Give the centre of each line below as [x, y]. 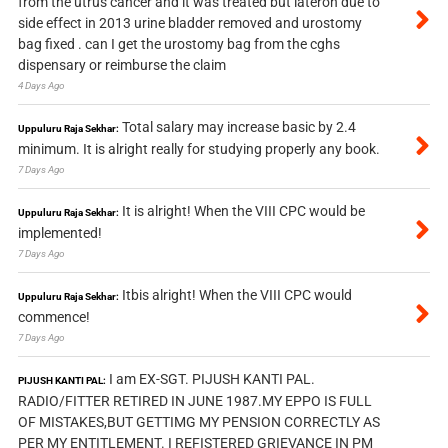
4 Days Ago [41, 85]
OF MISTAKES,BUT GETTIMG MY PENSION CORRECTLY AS [198, 421]
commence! [53, 316]
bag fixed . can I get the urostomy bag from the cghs [178, 43]
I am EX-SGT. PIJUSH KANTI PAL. [211, 378]
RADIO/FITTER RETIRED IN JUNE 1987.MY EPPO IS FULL [194, 400]
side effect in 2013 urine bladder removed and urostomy [189, 22]
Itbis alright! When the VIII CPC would [236, 294]
